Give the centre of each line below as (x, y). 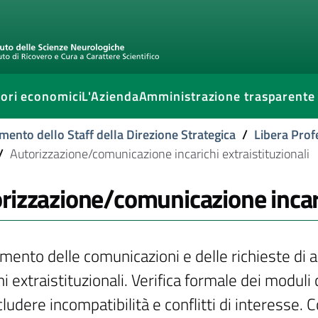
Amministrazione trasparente (227, 96)
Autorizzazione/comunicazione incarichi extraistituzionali (160, 154)
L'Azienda (110, 96)
